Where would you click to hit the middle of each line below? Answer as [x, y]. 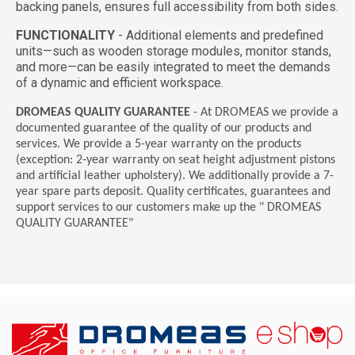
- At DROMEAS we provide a [264, 112]
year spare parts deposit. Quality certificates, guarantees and [173, 191]
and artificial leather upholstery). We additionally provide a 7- [175, 176]
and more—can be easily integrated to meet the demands [173, 67]
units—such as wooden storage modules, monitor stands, [174, 51]
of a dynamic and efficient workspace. [120, 82]
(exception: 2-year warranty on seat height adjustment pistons [176, 160]
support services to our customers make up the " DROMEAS [168, 207]
